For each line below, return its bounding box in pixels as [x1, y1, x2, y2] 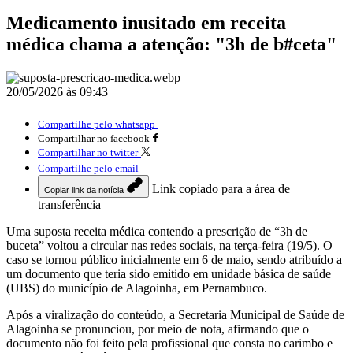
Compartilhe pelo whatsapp [38, 117, 155, 130]
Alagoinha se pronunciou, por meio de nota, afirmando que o [6, 321, 309, 336]
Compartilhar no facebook [38, 132, 150, 144]
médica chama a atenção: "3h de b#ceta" [6, 33, 336, 54]
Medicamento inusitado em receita [6, 12, 286, 33]
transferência [38, 197, 101, 211]
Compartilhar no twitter [38, 146, 138, 158]
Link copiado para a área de [152, 181, 290, 195]
